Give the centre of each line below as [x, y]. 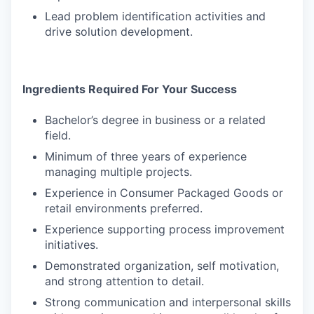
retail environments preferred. [124, 208]
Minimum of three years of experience [146, 156]
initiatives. [71, 245]
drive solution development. [119, 32]
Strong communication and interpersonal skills [168, 302]
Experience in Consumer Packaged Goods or [164, 193]
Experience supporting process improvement [165, 229]
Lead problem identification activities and [155, 16]
